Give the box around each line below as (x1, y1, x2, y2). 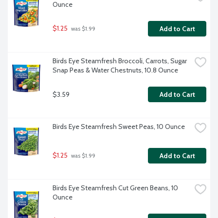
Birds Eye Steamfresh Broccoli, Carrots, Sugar (53, 56, 187, 66)
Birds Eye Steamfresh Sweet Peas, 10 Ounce (53, 122, 185, 131)
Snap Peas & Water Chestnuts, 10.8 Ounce (53, 66, 178, 75)
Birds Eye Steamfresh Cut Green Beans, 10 (53, 183, 178, 193)
